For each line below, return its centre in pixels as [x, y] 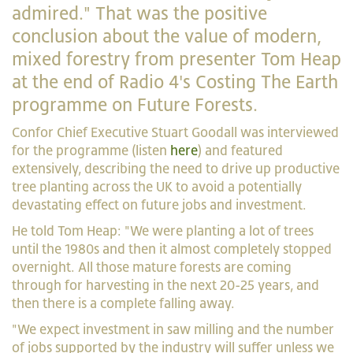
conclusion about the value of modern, [167, 36]
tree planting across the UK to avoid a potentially [157, 187]
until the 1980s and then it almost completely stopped [172, 249]
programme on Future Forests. [135, 104]
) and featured [240, 150]
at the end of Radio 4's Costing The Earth [175, 82]
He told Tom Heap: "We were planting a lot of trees [163, 231]
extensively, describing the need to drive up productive [176, 169]
